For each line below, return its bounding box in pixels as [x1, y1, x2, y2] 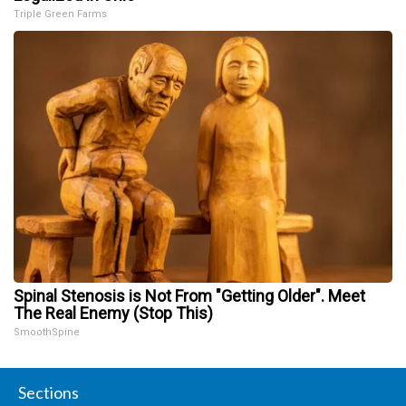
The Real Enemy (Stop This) [14, 303, 213, 323]
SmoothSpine [14, 325, 80, 338]
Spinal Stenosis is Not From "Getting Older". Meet [14, 285, 365, 305]
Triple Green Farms [14, 7, 107, 20]
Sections [18, 382, 79, 402]
